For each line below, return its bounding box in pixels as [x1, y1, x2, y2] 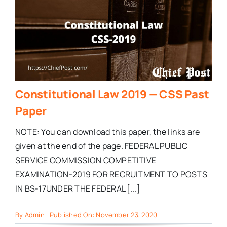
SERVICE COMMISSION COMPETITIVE [15, 155, 157, 166]
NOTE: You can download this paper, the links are [15, 126, 200, 138]
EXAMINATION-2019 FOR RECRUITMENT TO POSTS [15, 169, 207, 180]
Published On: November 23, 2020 [49, 210, 158, 220]
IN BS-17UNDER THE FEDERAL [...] [15, 183, 141, 195]
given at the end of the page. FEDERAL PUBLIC [15, 140, 188, 152]
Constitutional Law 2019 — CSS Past [15, 87, 209, 102]
